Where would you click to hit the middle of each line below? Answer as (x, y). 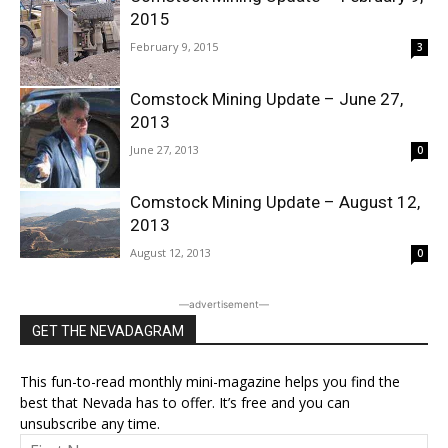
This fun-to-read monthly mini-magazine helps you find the (210, 381)
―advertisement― (224, 304)
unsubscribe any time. (90, 423)
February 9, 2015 (174, 46)
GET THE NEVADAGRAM (108, 331)
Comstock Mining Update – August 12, (275, 202)
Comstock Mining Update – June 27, (266, 99)
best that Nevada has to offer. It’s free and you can (185, 402)
